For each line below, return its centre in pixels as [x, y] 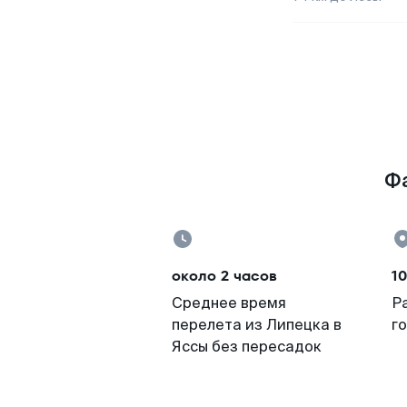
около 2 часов [224, 276]
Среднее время [229, 303]
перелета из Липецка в [257, 325]
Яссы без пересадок [247, 347]
